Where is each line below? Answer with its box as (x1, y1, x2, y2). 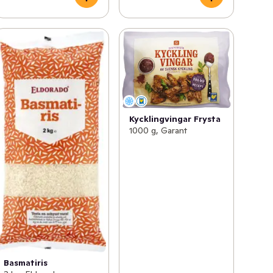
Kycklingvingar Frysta (129, 113, 221, 124)
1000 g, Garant (129, 124, 187, 136)
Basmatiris (4, 257, 48, 269)
